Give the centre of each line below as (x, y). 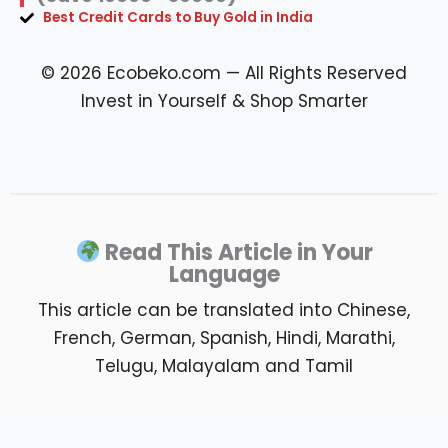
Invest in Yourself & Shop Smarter (224, 101)
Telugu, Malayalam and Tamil (224, 366)
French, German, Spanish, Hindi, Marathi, (224, 338)
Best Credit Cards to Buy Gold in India (177, 18)
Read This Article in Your (237, 253)
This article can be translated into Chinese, (224, 310)
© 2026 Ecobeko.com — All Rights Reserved (224, 73)
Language (224, 275)
